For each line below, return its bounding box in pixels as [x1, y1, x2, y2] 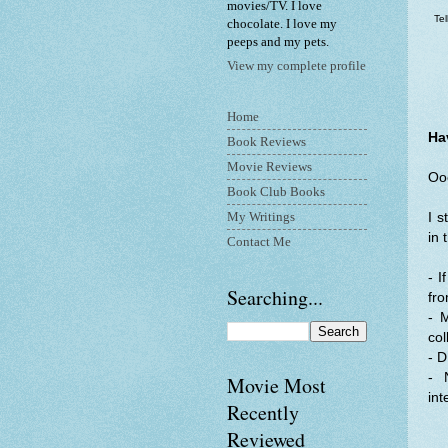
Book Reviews [227, 134, 306, 149]
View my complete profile [227, 59, 366, 74]
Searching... [227, 284, 323, 312]
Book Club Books [227, 184, 325, 199]
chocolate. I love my [227, 16, 337, 31]
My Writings [227, 209, 295, 224]
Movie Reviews [227, 159, 312, 174]
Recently [227, 399, 299, 427]
